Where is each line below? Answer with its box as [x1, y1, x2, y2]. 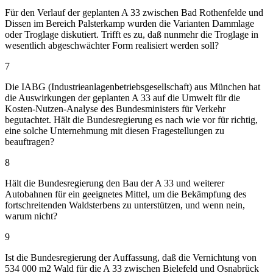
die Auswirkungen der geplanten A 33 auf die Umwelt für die [5, 92, 240, 103]
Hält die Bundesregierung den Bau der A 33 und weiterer [5, 177, 224, 188]
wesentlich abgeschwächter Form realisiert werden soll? [5, 40, 219, 51]
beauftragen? [5, 136, 54, 147]
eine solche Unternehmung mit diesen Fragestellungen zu [5, 125, 224, 136]
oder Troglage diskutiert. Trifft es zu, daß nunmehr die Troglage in [5, 29, 258, 40]
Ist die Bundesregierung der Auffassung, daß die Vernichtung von [5, 252, 257, 263]
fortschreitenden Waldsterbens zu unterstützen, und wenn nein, [5, 199, 245, 210]
